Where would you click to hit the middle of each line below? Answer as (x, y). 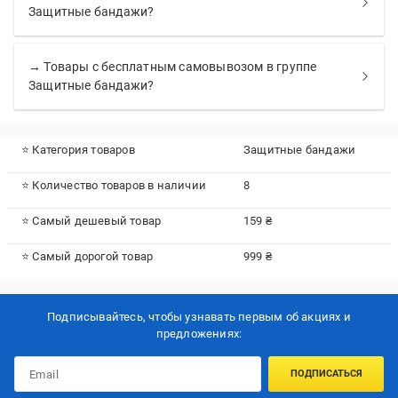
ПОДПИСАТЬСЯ (326, 374)
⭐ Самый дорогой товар (88, 256)
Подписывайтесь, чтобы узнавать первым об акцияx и (199, 317)
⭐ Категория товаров (78, 150)
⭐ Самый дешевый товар (92, 221)
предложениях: (199, 334)
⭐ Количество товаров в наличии (114, 185)
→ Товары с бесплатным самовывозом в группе (173, 67)
